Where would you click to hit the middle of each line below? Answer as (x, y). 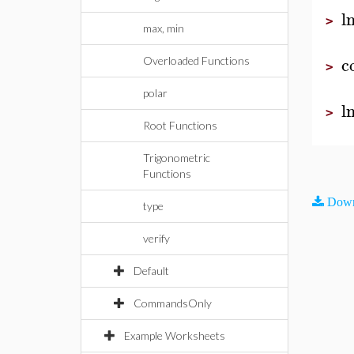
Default (151, 271)
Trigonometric (177, 158)
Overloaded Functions (196, 60)
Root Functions (180, 125)
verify (156, 238)
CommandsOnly (173, 303)
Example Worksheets (175, 335)
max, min (164, 28)
